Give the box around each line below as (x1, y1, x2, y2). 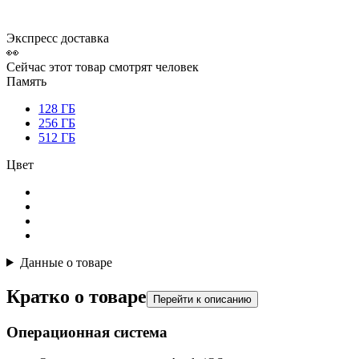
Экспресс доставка (6, 30, 109, 45)
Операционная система (6, 323, 167, 341)
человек (155, 59, 199, 74)
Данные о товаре (19, 255, 112, 269)
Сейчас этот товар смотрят (6, 59, 155, 74)
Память (6, 74, 46, 88)
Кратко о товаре (6, 285, 147, 307)
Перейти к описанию (153, 292, 252, 305)
